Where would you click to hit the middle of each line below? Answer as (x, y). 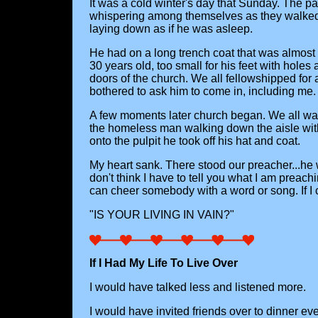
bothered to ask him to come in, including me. (202, 92)
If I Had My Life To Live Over (163, 263)
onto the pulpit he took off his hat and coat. (194, 141)
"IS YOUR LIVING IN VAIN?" (161, 215)
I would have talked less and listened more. (197, 287)
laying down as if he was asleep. (171, 29)
